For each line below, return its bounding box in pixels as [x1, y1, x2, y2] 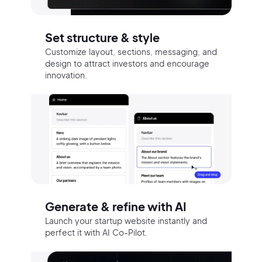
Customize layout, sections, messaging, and [44, 46, 217, 57]
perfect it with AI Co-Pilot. [44, 227, 147, 238]
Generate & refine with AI [44, 199, 187, 214]
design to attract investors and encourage [44, 57, 209, 68]
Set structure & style [44, 29, 160, 44]
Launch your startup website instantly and [44, 215, 207, 226]
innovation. [44, 69, 87, 80]
